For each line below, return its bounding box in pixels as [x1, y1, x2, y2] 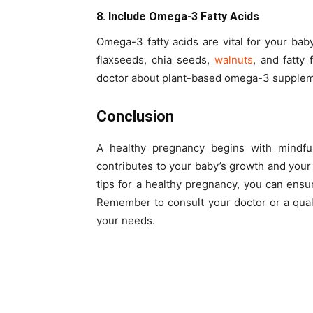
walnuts [214, 52, 253, 66]
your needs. [96, 213, 155, 227]
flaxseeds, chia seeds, [96, 52, 214, 66]
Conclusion [96, 107, 174, 125]
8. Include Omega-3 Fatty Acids [96, 9, 259, 23]
